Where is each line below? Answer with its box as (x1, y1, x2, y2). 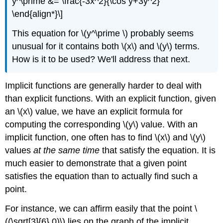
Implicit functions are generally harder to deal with (5, 80, 202, 91)
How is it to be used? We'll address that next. (12, 54, 191, 65)
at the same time (33, 145, 100, 155)
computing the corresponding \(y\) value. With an (5, 119, 198, 129)
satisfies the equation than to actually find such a (5, 171, 198, 181)
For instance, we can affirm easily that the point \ (5, 203, 198, 214)
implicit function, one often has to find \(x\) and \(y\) (5, 132, 206, 142)
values (5, 145, 34, 155)
